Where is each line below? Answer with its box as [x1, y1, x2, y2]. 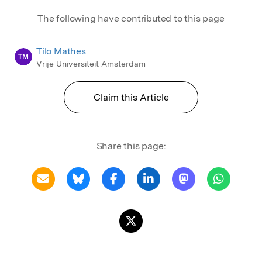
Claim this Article [93, 91, 169, 103]
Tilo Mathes [36, 45, 86, 57]
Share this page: [96, 140, 166, 151]
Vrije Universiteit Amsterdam [36, 58, 146, 68]
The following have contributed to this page [37, 12, 225, 24]
